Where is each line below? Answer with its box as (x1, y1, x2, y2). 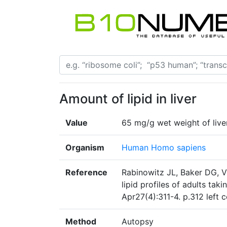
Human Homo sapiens (122, 142, 206, 153)
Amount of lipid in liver (59, 91, 197, 107)
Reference (65, 167, 107, 178)
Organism (65, 142, 104, 153)
